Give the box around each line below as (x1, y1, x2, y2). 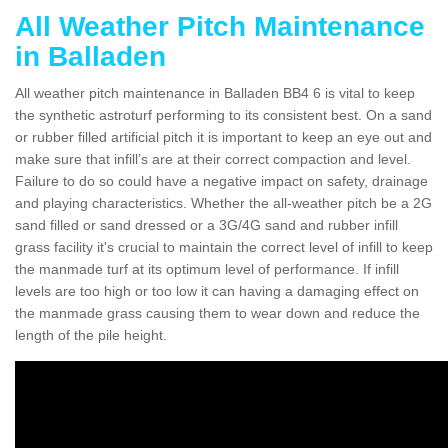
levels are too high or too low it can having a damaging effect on (15, 282, 419, 299)
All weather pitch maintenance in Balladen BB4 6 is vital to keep (15, 84, 415, 101)
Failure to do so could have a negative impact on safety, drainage (15, 172, 428, 189)
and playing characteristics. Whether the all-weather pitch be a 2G (15, 194, 432, 211)
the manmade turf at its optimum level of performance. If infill (15, 260, 399, 277)
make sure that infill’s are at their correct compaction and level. (15, 150, 411, 167)
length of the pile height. (15, 326, 167, 343)
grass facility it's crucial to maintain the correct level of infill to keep (15, 238, 433, 255)
